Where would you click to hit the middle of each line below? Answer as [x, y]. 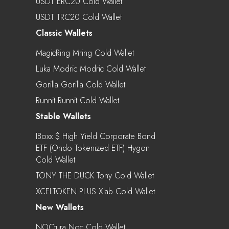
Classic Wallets [64, 33]
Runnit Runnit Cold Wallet [77, 100]
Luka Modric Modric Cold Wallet [91, 68]
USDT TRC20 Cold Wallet [79, 17]
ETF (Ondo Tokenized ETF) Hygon [93, 148]
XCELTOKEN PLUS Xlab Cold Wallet [95, 191]
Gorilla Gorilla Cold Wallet [81, 84]
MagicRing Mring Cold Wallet [85, 53]
